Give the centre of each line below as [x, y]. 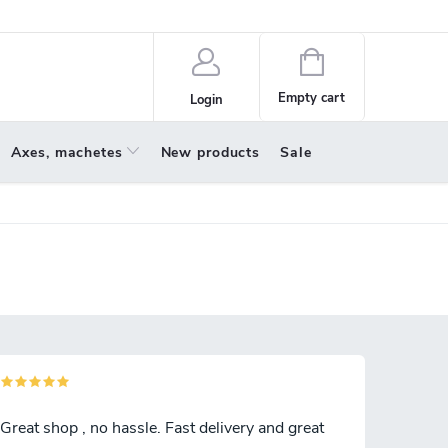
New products [210, 152]
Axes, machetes [67, 152]
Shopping [350, 60]
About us [93, 16]
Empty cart [312, 98]
